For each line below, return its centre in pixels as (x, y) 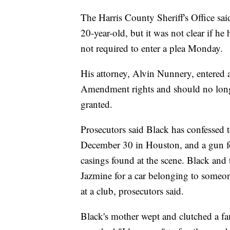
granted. (97, 104)
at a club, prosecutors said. (132, 191)
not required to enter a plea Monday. (152, 48)
